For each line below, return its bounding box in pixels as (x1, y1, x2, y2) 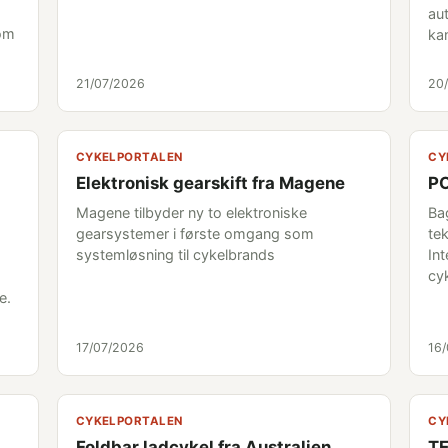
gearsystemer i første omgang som (75, 225, 314, 242)
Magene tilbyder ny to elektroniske (75, 204, 307, 221)
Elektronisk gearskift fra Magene (75, 173, 345, 193)
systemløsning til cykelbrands (75, 246, 275, 263)
